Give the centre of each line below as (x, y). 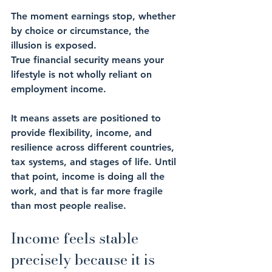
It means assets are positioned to (87, 118)
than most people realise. (69, 206)
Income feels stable (76, 239)
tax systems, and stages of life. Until (95, 162)
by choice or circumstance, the (82, 31)
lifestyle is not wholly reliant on (83, 75)
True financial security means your (89, 60)
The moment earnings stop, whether (95, 16)
